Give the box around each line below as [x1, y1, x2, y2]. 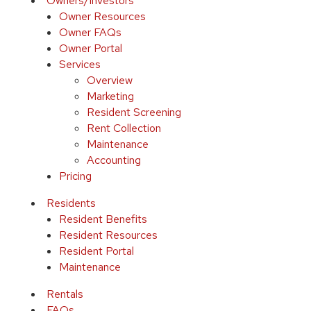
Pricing [58, 169, 92, 183]
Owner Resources [58, 9, 146, 24]
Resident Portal [58, 244, 134, 258]
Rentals [46, 287, 83, 301]
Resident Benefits [58, 212, 147, 226]
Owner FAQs [58, 25, 121, 40]
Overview [86, 73, 133, 87]
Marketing [86, 89, 134, 103]
